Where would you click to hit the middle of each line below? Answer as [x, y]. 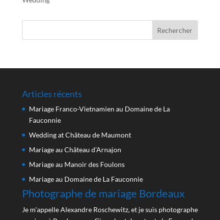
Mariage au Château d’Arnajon [75, 150]
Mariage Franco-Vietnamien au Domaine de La [99, 109]
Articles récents [52, 94]
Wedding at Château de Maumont [80, 135]
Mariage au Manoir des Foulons [77, 164]
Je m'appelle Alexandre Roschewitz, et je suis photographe [110, 209]
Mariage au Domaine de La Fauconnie [86, 179]
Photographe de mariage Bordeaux [103, 193]
